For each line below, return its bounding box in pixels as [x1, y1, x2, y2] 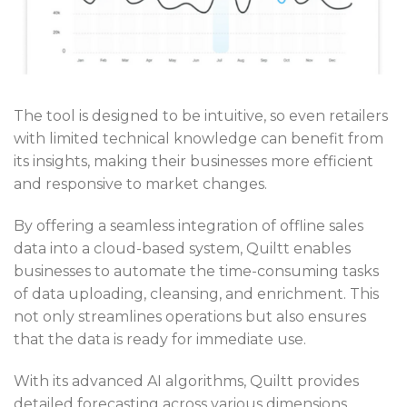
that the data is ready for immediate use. [14, 330, 306, 348]
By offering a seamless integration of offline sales [14, 216, 363, 234]
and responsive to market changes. [14, 174, 267, 193]
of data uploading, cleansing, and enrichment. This [14, 284, 379, 303]
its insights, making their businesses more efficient [14, 152, 373, 170]
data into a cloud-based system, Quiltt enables [14, 239, 351, 257]
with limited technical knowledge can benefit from [14, 129, 383, 147]
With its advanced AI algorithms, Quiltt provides [14, 372, 359, 390]
